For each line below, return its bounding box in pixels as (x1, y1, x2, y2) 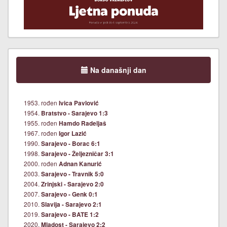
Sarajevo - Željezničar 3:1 (41, 149, 114, 159)
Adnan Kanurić (59, 160, 102, 169)
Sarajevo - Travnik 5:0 (41, 170, 104, 179)
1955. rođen (24, 119, 59, 128)
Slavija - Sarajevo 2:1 (41, 200, 102, 209)
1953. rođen (24, 98, 59, 107)
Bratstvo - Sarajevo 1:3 (41, 109, 108, 118)
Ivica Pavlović (59, 99, 99, 108)
